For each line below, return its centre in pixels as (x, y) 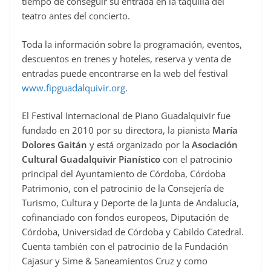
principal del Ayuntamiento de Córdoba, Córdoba (124, 174)
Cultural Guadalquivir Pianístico (92, 159)
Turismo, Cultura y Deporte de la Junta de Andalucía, (130, 203)
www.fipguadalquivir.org (73, 87)
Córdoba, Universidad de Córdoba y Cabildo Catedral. (133, 232)
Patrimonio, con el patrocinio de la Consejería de (123, 188)
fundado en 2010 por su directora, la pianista (117, 130)
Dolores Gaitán (54, 145)
